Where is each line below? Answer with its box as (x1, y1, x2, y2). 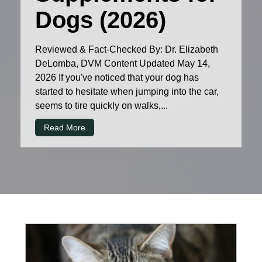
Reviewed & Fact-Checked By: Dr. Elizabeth (35, 44, 218, 55)
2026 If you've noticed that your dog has (35, 73, 199, 83)
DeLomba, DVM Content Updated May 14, (35, 58, 210, 69)
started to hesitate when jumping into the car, (35, 87, 219, 97)
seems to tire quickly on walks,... (35, 101, 168, 111)
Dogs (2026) (35, 7, 166, 33)
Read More (44, 123, 85, 133)
